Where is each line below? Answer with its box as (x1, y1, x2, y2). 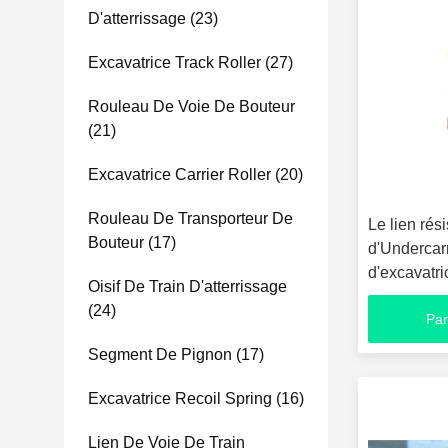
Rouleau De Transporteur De (88, 210, 293, 227)
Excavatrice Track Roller (88, 54, 261, 71)
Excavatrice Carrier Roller (88, 166, 271, 183)
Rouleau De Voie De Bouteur (88, 98, 295, 115)
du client (368, 288, 428, 305)
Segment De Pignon (88, 346, 232, 363)
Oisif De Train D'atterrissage (88, 278, 287, 295)
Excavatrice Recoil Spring (88, 390, 272, 407)
